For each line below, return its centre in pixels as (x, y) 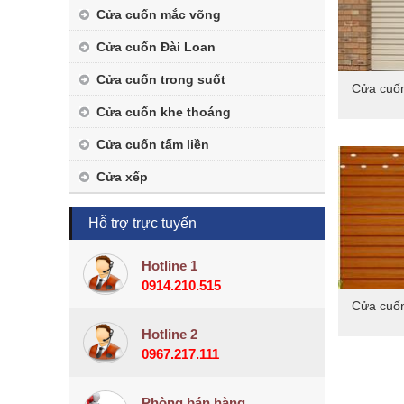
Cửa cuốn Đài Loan (156, 47)
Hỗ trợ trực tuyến (142, 223)
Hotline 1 (170, 266)
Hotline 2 (170, 334)
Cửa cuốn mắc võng (159, 14)
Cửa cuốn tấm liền (153, 144)
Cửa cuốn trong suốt (161, 79)
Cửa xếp (122, 177)
